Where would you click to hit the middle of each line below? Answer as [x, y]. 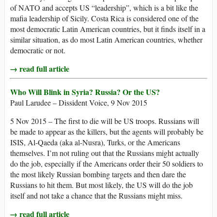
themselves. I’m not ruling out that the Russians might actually [105, 153]
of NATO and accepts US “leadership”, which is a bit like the [104, 8]
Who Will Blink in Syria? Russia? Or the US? [85, 92]
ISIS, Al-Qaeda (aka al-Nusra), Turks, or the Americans [95, 142]
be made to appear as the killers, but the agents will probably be [107, 132]
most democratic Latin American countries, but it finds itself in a [108, 29]
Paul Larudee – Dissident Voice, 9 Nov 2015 [79, 103]
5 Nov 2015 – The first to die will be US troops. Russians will [105, 121]
